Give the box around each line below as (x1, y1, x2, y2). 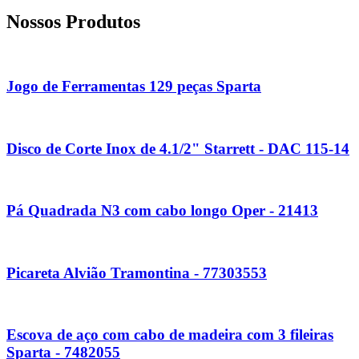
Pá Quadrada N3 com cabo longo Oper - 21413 (6, 202, 318, 220)
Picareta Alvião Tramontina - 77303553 (6, 264, 267, 281)
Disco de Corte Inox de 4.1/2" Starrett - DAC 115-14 (6, 139, 349, 157)
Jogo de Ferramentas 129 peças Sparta (6, 78, 261, 95)
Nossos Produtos (6, 10, 140, 32)
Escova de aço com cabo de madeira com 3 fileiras (6, 326, 333, 344)
